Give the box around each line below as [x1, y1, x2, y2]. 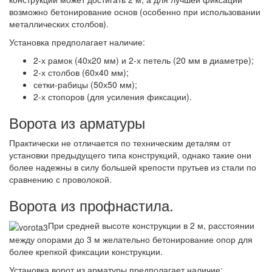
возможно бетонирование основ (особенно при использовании [9, 5, 260, 18]
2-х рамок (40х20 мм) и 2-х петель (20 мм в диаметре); [33, 54, 254, 67]
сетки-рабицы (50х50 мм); [33, 78, 137, 91]
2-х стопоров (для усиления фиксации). [33, 90, 192, 103]
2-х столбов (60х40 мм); [33, 66, 129, 79]
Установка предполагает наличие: [9, 36, 145, 49]
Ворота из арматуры [9, 112, 145, 134]
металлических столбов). [9, 18, 109, 30]
